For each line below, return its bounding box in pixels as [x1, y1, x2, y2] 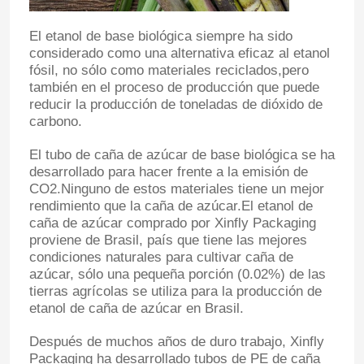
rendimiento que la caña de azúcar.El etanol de [28, 197, 313, 214]
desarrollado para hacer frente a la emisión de [28, 163, 308, 180]
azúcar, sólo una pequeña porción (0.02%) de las [28, 266, 326, 282]
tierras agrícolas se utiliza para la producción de [28, 283, 322, 299]
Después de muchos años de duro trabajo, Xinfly [28, 333, 324, 349]
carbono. [28, 113, 82, 129]
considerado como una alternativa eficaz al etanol [28, 45, 330, 61]
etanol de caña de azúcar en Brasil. [28, 300, 244, 316]
